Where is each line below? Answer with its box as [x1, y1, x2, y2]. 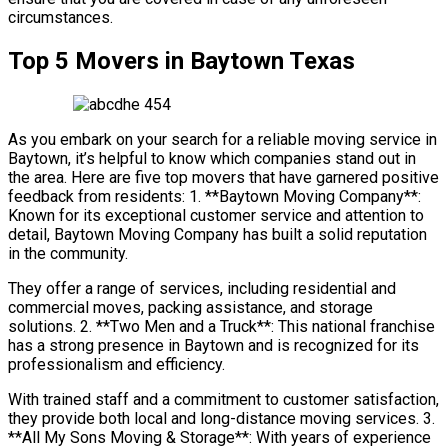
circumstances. [8, 7, 113, 27]
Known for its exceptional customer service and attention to [8, 205, 424, 225]
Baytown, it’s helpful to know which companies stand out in [8, 148, 416, 168]
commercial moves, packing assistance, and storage [8, 297, 373, 317]
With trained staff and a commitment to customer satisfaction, [8, 389, 439, 409]
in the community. [8, 243, 128, 263]
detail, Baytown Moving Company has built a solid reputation [8, 224, 427, 244]
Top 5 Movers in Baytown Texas [8, 46, 355, 75]
